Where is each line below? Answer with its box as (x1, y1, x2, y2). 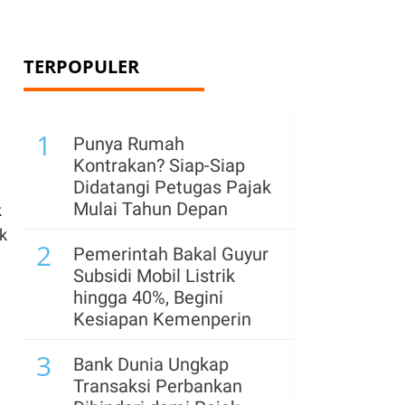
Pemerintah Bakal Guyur (73, 243, 268, 265)
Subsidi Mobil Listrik (73, 265, 235, 287)
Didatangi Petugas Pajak (73, 176, 271, 198)
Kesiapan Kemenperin (73, 308, 251, 330)
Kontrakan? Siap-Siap (73, 155, 245, 176)
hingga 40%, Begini (73, 287, 223, 308)
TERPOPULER (24, 54, 139, 79)
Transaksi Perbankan (73, 375, 242, 397)
